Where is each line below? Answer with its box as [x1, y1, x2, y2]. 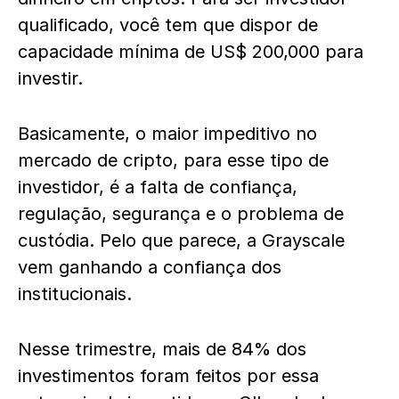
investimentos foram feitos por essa [18, 365, 319, 387]
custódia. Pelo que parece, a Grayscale [18, 230, 345, 251]
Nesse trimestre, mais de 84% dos [18, 338, 306, 360]
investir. [18, 68, 83, 89]
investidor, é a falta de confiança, [18, 176, 297, 198]
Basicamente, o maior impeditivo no [18, 123, 317, 144]
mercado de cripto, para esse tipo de [18, 150, 329, 171]
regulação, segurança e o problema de [18, 203, 344, 224]
